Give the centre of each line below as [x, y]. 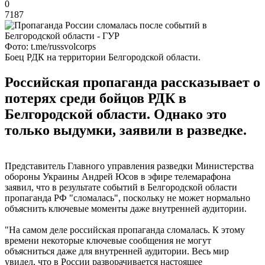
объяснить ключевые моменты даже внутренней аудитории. [126, 208]
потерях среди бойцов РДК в [96, 98]
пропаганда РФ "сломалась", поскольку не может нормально [127, 198]
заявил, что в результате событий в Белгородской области [121, 187]
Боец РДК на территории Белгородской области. [103, 57]
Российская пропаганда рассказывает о [132, 82]
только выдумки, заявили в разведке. [126, 130]
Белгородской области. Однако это [116, 114]
